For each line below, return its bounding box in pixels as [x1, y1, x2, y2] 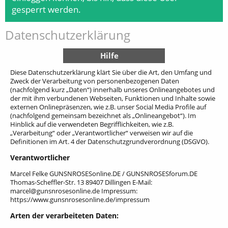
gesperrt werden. [12, 3, 81, 15]
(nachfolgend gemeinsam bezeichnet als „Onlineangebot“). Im [10, 111, 196, 120]
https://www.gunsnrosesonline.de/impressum [10, 195, 150, 205]
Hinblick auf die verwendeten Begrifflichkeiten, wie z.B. [10, 120, 174, 129]
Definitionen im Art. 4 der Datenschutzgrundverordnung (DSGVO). [10, 137, 209, 146]
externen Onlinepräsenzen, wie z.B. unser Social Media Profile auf [10, 102, 206, 111]
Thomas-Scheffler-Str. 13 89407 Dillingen [10, 178, 131, 187]
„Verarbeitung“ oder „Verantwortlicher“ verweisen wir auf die [10, 128, 193, 137]
